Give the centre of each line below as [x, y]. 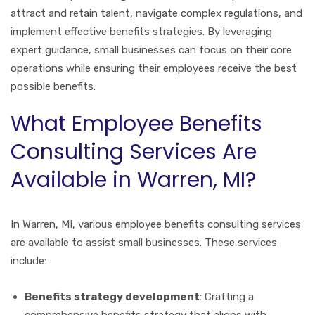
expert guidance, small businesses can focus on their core [151, 50]
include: [28, 261]
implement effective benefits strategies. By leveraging [141, 31]
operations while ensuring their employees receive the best [154, 68]
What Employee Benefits [136, 123]
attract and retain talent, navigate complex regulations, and [156, 13]
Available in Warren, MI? [133, 180]
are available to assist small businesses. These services [144, 242]
